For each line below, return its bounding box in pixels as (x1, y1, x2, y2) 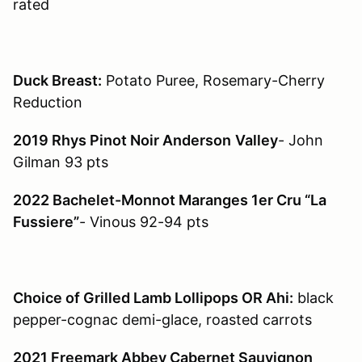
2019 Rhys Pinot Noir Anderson (13, 132, 231, 149)
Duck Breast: (13, 72, 102, 90)
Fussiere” (13, 213, 79, 231)
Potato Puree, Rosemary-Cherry (102, 72, 325, 90)
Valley (235, 132, 278, 149)
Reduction (13, 94, 82, 112)
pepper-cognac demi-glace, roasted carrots (13, 311, 312, 329)
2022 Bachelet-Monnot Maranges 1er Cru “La (13, 192, 326, 209)
